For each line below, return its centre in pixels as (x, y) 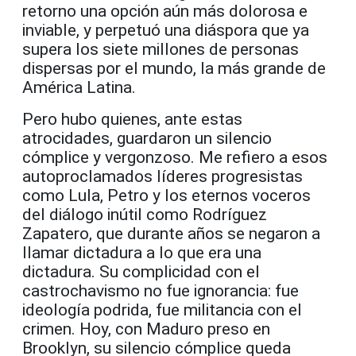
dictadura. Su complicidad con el (141, 271)
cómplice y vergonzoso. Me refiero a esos (175, 157)
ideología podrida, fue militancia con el (162, 310)
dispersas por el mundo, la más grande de (174, 68)
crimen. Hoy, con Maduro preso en (146, 329)
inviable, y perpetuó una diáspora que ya (166, 30)
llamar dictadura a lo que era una (142, 252)
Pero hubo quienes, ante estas (132, 119)
